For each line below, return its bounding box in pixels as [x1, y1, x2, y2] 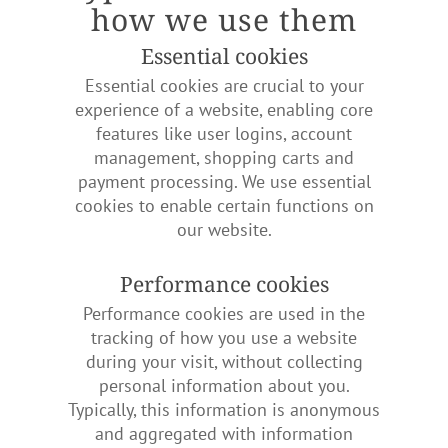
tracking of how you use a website [91, 326, 357, 350]
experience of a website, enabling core [75, 98, 373, 122]
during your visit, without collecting [85, 350, 363, 374]
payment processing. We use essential [77, 170, 371, 194]
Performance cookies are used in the [83, 302, 365, 326]
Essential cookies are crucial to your [84, 74, 364, 98]
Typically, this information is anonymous [68, 398, 380, 422]
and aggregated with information [95, 422, 353, 446]
